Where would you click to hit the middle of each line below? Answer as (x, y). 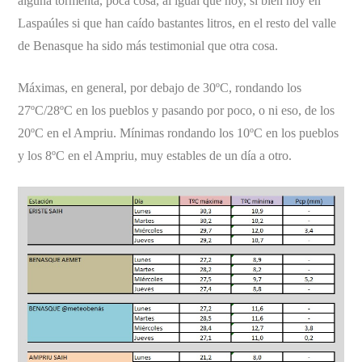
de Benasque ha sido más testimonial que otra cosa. (148, 46)
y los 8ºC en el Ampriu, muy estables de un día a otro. (155, 156)
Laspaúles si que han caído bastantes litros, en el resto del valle (177, 23)
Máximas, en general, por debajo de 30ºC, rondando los (160, 88)
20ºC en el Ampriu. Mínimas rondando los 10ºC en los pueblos (179, 133)
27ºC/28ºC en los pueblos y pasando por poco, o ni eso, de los (177, 110)
